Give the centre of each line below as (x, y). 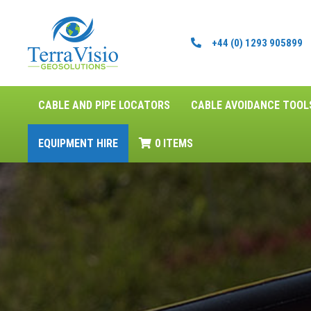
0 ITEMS (174, 143)
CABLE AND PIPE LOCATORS (104, 105)
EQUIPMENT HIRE (78, 143)
